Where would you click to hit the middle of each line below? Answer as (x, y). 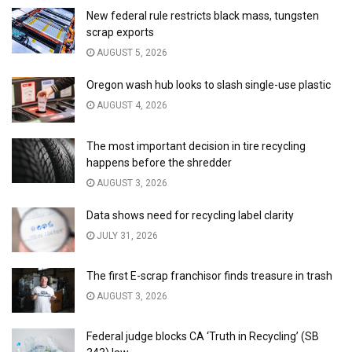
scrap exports (120, 33)
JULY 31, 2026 (126, 235)
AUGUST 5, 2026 (131, 53)
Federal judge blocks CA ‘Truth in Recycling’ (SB (203, 336)
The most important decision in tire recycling (196, 146)
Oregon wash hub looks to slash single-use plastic (209, 85)
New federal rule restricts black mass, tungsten (203, 16)
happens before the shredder (159, 162)
